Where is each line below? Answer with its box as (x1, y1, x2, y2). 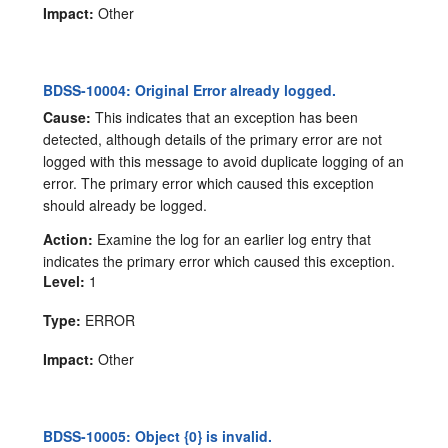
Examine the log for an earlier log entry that (93, 228, 372, 249)
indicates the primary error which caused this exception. (43, 250, 396, 271)
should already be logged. (43, 194, 208, 215)
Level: (43, 270, 86, 291)
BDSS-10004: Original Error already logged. (43, 79, 337, 100)
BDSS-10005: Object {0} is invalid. (43, 425, 273, 446)
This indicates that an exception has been (91, 106, 359, 127)
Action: (43, 228, 94, 249)
